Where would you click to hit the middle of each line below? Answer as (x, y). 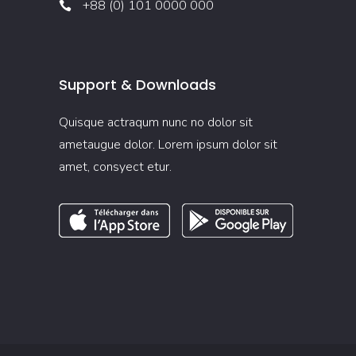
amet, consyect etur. (115, 167)
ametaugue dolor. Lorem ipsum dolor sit (168, 145)
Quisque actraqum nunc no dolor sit (156, 122)
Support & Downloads (137, 85)
